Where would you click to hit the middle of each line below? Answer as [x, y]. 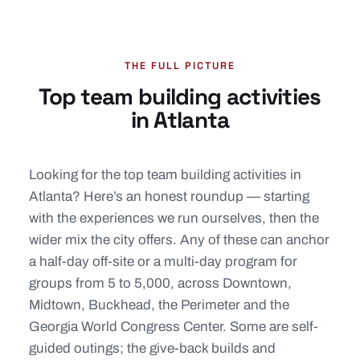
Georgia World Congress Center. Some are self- [174, 327]
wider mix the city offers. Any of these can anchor [179, 240]
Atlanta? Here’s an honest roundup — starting [169, 196]
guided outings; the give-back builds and [152, 348]
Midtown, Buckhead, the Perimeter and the [159, 305]
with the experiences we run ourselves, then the [174, 218]
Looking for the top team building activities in [165, 175]
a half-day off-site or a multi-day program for [163, 262]
